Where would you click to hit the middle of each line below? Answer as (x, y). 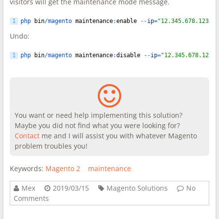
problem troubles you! (51, 146)
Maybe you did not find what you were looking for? (97, 125)
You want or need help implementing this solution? (98, 115)
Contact (27, 136)
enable (126, 21)
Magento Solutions (137, 188)
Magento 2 (63, 168)
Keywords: (27, 168)
